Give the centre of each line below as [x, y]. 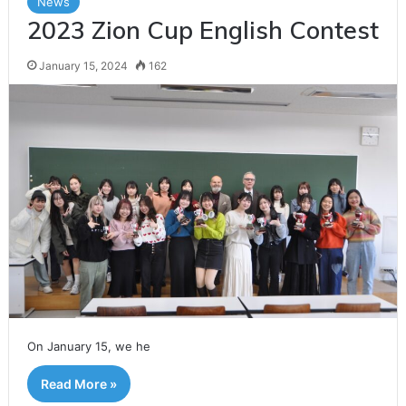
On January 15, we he [88, 346]
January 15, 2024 [83, 65]
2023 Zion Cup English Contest [203, 29]
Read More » [78, 383]
